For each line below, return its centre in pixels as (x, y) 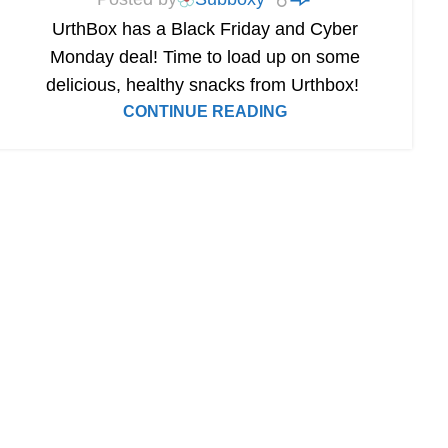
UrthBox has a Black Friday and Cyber (204, 29)
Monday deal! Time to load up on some (204, 57)
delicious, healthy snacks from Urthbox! (204, 85)
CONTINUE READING (204, 111)
